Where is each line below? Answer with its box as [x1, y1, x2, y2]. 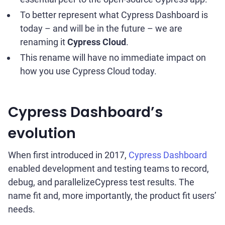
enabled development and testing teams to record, [8, 163, 209, 174]
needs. [8, 204, 35, 214]
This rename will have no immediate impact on [20, 52, 206, 63]
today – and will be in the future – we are [20, 23, 182, 34]
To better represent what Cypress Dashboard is [20, 10, 208, 20]
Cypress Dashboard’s [8, 102, 163, 122]
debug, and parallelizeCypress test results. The [8, 177, 194, 187]
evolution [8, 124, 76, 143]
